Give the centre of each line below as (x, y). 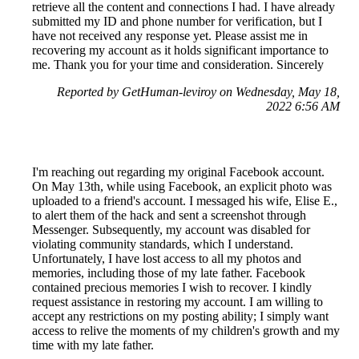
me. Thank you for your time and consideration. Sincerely (178, 65)
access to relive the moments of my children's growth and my (186, 331)
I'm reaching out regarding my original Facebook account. (178, 172)
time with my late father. (93, 345)
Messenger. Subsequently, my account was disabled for (171, 230)
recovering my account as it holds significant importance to (180, 50)
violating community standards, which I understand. (163, 244)
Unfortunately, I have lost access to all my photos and (167, 259)
